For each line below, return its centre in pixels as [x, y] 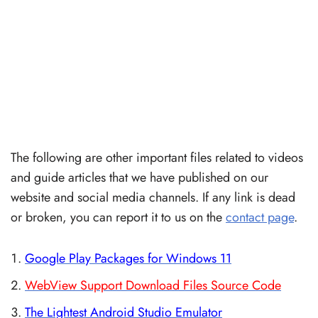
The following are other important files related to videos [157, 158]
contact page [260, 217]
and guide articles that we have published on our [139, 177]
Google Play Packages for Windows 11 [128, 258]
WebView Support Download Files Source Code [153, 285]
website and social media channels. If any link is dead [153, 197]
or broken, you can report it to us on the [118, 217]
